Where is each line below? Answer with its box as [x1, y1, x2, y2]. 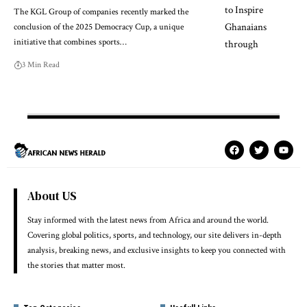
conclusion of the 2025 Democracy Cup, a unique [14, 21, 184, 34]
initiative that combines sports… [14, 36, 127, 49]
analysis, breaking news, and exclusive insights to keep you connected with [27, 245, 286, 257]
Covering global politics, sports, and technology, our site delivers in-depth [27, 230, 282, 242]
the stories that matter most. [27, 260, 125, 272]
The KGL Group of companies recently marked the [14, 6, 188, 19]
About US [27, 188, 77, 205]
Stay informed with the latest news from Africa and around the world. [27, 214, 269, 227]
